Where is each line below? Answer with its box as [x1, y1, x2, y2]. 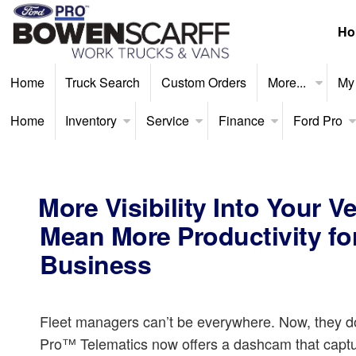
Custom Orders [161, 73, 246, 91]
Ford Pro [293, 111, 343, 130]
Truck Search [65, 73, 141, 91]
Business [40, 246, 152, 282]
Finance [218, 111, 265, 130]
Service [145, 111, 189, 130]
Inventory [65, 111, 118, 130]
